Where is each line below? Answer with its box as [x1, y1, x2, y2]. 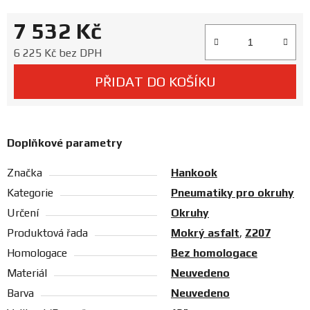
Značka [7, 166, 42, 180]
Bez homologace [171, 246, 257, 260]
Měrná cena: [132, 46, 191, 60]
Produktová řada [7, 226, 88, 240]
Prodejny [14, 3, 71, 19]
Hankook [171, 166, 217, 180]
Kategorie [7, 186, 53, 200]
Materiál [7, 266, 47, 280]
